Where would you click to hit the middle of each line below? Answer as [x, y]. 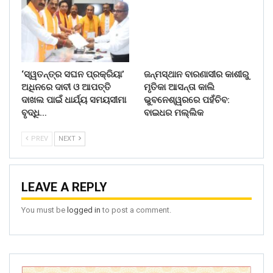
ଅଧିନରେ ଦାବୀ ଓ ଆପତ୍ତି [66, 87]
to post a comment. [136, 210]
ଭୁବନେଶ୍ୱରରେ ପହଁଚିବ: [187, 100]
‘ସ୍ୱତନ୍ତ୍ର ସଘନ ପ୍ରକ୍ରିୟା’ [73, 74]
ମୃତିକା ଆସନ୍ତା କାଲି [179, 87]
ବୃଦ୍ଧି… [34, 112]
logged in [84, 210]
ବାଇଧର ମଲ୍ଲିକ [174, 112]
